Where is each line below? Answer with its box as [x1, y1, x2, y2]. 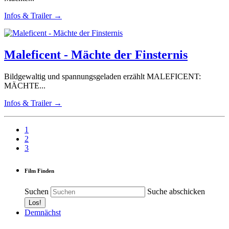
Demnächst [25, 208, 61, 217]
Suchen [25, 187, 49, 196]
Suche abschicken [147, 187, 205, 196]
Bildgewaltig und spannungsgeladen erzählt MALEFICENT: [4, 72, 201, 81]
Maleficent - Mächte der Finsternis [4, 48, 188, 62]
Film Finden [25, 167, 54, 174]
